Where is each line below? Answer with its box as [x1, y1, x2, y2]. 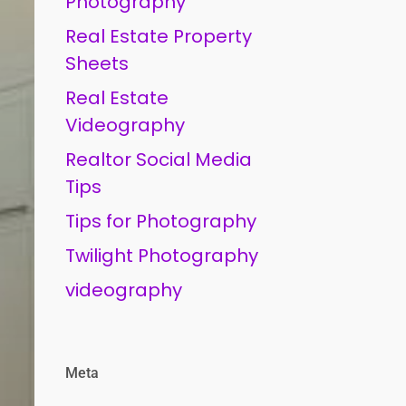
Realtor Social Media [65, 147, 253, 172]
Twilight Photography [65, 243, 259, 268]
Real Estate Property [65, 24, 253, 49]
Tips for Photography [65, 208, 257, 234]
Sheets [65, 51, 130, 76]
